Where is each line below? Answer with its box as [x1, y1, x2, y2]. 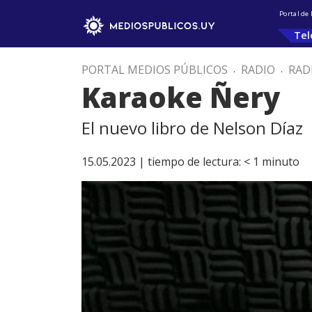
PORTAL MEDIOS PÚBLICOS [81, 62, 228, 77]
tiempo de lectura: [148, 154, 241, 169]
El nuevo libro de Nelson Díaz [81, 116, 303, 139]
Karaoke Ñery [81, 78, 280, 116]
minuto [262, 154, 299, 169]
